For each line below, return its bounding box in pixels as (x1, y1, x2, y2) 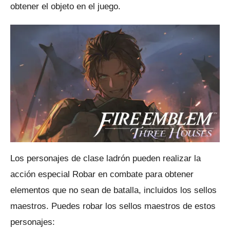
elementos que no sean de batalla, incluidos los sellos (10, 185, 217, 195)
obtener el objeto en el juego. (10, 1, 121, 11)
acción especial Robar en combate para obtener (10, 169, 194, 179)
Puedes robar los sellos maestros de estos (51, 201, 216, 211)
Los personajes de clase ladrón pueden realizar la (10, 153, 201, 163)
